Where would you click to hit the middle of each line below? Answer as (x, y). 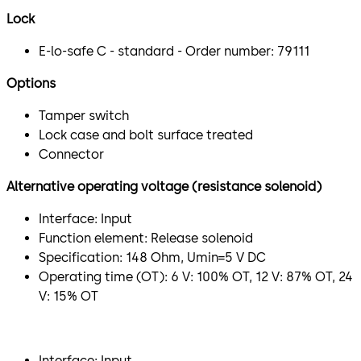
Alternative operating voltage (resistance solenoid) (164, 186)
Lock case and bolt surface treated (147, 135)
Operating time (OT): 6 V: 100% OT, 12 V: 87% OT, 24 (196, 276)
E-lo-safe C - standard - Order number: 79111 (174, 51)
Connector (73, 154)
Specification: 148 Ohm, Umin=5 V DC (152, 257)
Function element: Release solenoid (146, 238)
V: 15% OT (68, 296)
